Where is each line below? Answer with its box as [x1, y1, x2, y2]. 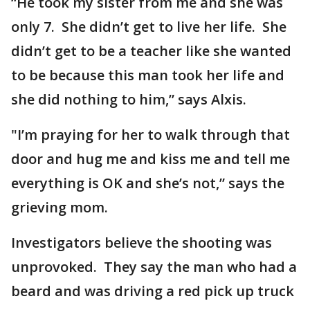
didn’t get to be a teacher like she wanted [11, 42, 291, 60]
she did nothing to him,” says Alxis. [11, 90, 253, 109]
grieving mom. [11, 198, 108, 217]
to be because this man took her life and [11, 66, 284, 84]
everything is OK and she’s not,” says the [11, 174, 284, 192]
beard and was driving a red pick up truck [11, 282, 294, 300]
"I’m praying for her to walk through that [11, 125, 290, 144]
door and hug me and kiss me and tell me [11, 149, 290, 168]
